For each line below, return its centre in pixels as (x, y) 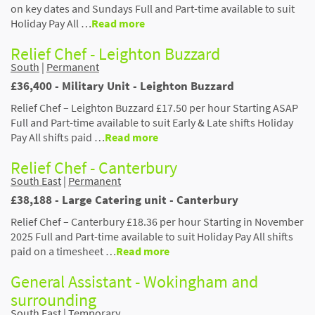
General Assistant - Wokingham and (134, 281)
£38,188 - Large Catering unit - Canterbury (124, 199)
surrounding (53, 300)
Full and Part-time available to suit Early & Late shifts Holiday (152, 122)
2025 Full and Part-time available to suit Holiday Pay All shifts (152, 236)
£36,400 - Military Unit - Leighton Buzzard (122, 85)
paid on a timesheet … (63, 251)
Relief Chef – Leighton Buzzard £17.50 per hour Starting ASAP (154, 107)
